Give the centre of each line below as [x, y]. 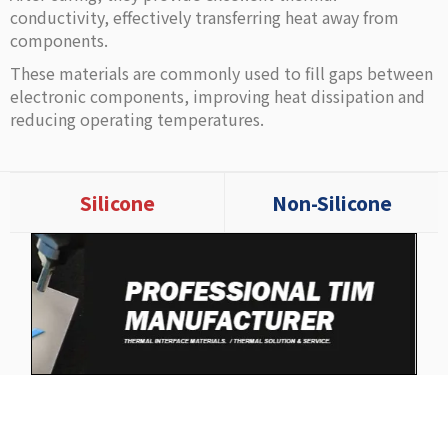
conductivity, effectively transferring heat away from [204, 17]
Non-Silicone [331, 202]
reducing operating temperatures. [137, 119]
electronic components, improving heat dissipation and [217, 96]
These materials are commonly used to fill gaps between [221, 73]
